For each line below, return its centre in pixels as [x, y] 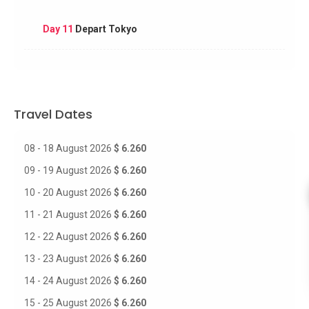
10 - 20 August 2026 [69, 192]
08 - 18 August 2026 [69, 148]
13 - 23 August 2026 [69, 259]
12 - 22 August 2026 [69, 237]
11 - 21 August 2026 [69, 215]
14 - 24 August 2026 [69, 281]
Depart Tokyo [105, 29]
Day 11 [58, 29]
